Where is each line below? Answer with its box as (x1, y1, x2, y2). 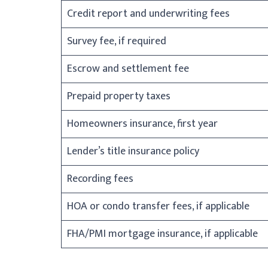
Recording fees (67, 169, 133, 188)
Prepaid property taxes (67, 87, 170, 105)
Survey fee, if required (67, 32, 166, 50)
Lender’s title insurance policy (67, 142, 199, 160)
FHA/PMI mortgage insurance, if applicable (67, 224, 258, 243)
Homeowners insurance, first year (67, 114, 218, 133)
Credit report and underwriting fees (67, 4, 230, 23)
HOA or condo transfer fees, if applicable (67, 197, 249, 215)
